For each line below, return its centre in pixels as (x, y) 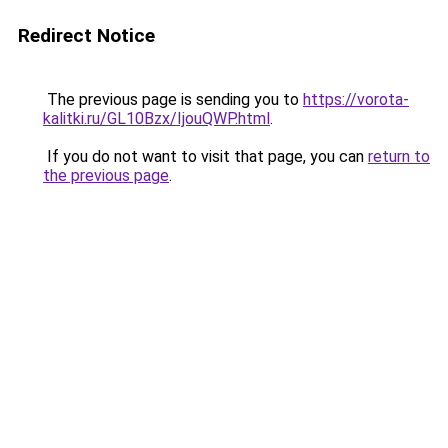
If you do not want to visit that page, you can (205, 156)
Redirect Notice (86, 35)
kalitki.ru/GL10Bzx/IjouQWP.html (156, 118)
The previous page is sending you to (173, 99)
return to (399, 156)
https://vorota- (356, 99)
